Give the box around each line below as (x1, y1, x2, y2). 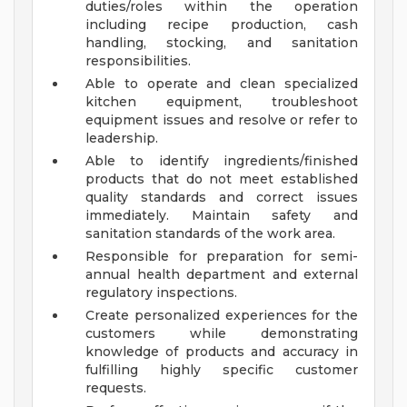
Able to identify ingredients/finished (85, 153, 358, 170)
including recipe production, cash (85, 16, 358, 34)
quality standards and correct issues (85, 189, 358, 206)
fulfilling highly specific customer (85, 362, 358, 379)
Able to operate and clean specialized (85, 75, 358, 93)
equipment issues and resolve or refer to (85, 112, 358, 129)
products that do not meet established (85, 171, 358, 188)
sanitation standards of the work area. (85, 225, 335, 243)
